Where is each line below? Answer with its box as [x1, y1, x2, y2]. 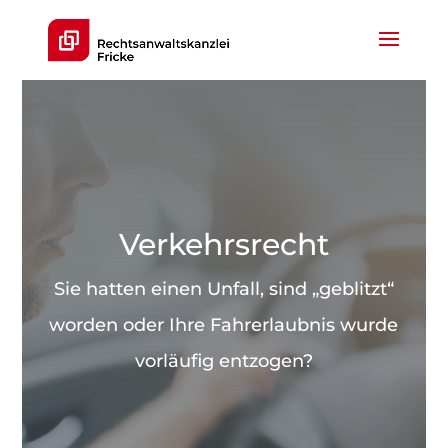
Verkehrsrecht [118, 226, 329, 263]
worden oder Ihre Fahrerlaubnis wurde [49, 314, 399, 336]
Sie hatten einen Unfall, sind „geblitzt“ [53, 278, 394, 300]
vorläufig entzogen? [134, 350, 313, 372]
